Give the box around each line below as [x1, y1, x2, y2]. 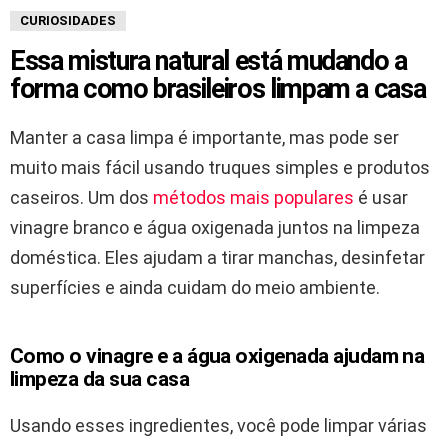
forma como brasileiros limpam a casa [10, 72, 426, 105]
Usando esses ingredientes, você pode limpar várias [10, 414, 427, 436]
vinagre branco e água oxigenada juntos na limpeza [10, 216, 420, 238]
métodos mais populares [149, 186, 354, 208]
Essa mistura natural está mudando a [10, 44, 407, 77]
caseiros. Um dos [10, 186, 149, 208]
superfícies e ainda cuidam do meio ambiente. [10, 276, 380, 298]
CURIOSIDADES [20, 12, 116, 28]
